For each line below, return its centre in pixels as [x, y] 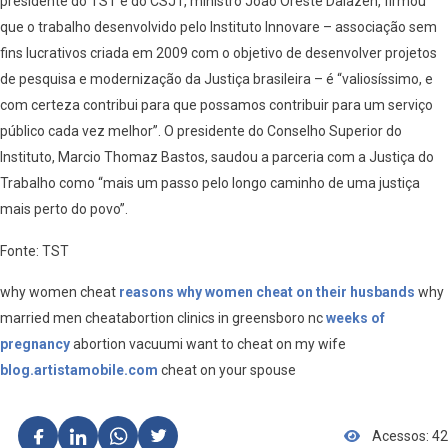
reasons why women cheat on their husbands [267, 292]
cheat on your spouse [227, 370]
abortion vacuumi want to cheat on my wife [208, 344]
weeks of [355, 318]
